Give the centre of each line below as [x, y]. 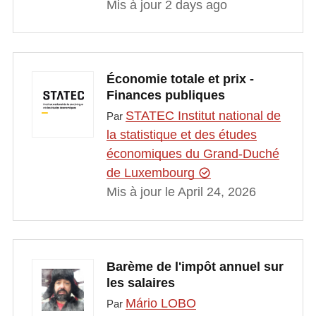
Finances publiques [165, 95]
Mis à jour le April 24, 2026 [181, 192]
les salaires [140, 282]
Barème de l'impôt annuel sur [195, 266]
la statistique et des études [181, 135]
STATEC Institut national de [203, 116]
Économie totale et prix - [180, 79]
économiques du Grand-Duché [193, 154]
